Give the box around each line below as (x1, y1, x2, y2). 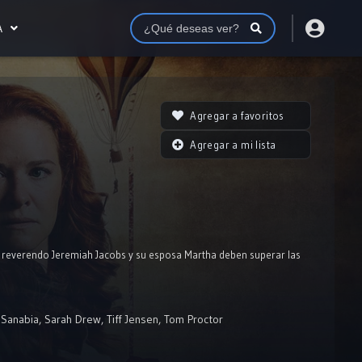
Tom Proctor (164, 312, 223, 326)
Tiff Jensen (107, 312, 158, 326)
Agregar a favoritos (190, 109, 284, 122)
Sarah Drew (44, 312, 101, 326)
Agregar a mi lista (190, 138, 276, 151)
